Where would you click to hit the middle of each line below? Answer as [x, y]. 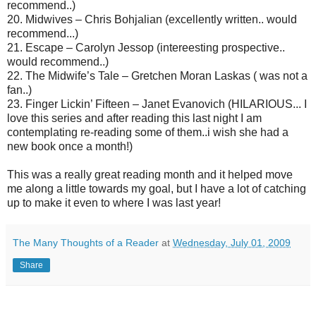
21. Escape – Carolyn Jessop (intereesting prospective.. [146, 47]
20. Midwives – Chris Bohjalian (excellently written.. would [152, 19]
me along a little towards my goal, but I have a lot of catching [157, 188]
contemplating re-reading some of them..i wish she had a [148, 132]
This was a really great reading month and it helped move [150, 174]
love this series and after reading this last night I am [134, 118]
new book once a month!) [70, 146]
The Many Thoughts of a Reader [86, 242]
